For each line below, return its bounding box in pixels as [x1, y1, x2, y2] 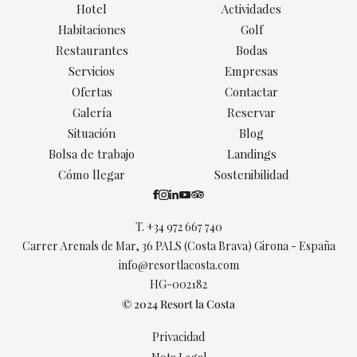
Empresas [225, 63, 279, 80]
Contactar [225, 84, 279, 100]
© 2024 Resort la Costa [122, 296, 235, 312]
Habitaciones [57, 22, 126, 38]
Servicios [69, 63, 116, 80]
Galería [72, 104, 112, 121]
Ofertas [71, 84, 112, 100]
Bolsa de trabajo [49, 146, 135, 163]
